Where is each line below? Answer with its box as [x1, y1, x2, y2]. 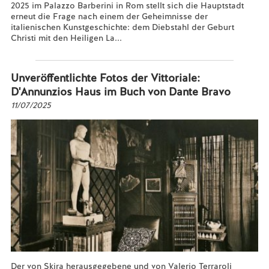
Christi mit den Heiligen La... [10, 32, 122, 43]
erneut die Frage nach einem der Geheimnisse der [10, 11, 208, 22]
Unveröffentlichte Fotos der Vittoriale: [10, 71, 200, 85]
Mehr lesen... [10, 43, 62, 54]
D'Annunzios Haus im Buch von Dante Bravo [10, 85, 231, 98]
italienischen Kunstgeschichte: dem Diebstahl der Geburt [10, 22, 234, 32]
